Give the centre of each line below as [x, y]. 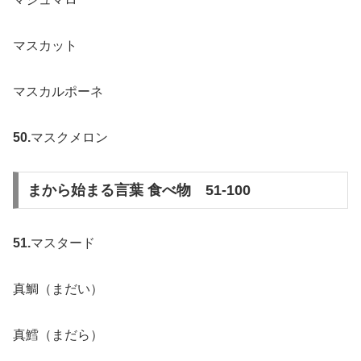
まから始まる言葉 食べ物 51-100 [139, 191]
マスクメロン [69, 137]
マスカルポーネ [58, 91]
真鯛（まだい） [58, 288]
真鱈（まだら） [58, 334]
